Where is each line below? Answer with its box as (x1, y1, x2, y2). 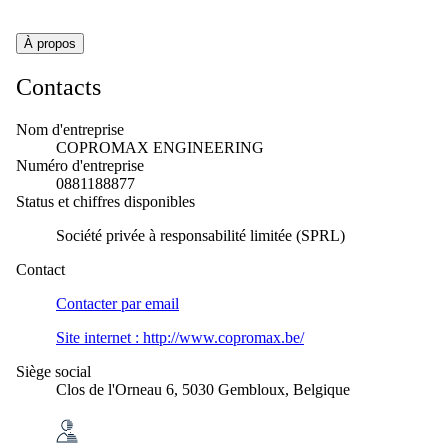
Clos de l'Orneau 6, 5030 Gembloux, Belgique (56, 380, 350, 398)
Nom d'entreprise (16, 120, 124, 138)
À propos (24, 35, 76, 51)
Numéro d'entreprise (16, 156, 144, 174)
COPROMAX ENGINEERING (56, 138, 264, 156)
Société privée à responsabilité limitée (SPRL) (56, 226, 345, 244)
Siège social (16, 362, 91, 380)
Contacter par (56, 294, 141, 312)
